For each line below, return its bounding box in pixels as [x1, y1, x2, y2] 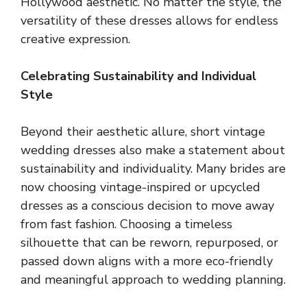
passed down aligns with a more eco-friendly [21, 252, 273, 269]
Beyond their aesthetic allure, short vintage [21, 123, 265, 140]
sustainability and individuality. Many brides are [21, 160, 286, 177]
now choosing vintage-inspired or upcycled [21, 178, 260, 195]
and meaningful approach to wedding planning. [21, 271, 286, 288]
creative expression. [21, 30, 130, 47]
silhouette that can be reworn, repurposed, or [21, 234, 278, 251]
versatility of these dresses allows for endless [21, 12, 278, 29]
